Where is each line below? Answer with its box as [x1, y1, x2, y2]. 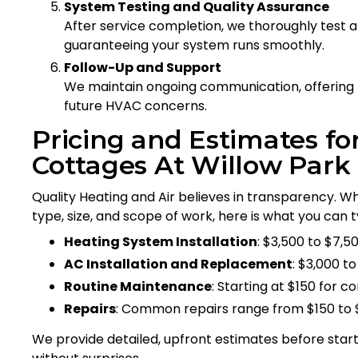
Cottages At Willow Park [32, 149, 351, 181]
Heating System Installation [64, 232, 257, 251]
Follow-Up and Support [64, 58, 221, 77]
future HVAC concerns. [64, 96, 207, 115]
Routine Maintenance [64, 276, 212, 296]
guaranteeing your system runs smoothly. [64, 35, 324, 54]
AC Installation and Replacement [64, 254, 292, 273]
